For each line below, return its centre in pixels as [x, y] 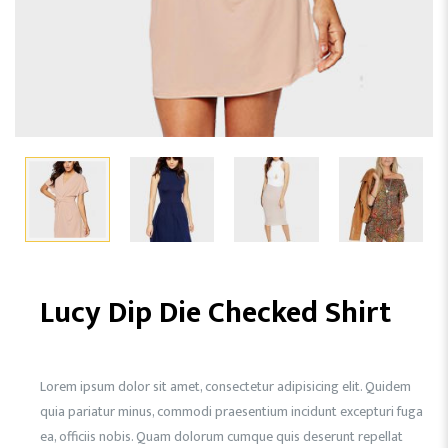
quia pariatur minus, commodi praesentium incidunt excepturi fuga [232, 411]
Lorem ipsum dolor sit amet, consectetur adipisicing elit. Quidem [226, 386]
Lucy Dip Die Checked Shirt [216, 312]
